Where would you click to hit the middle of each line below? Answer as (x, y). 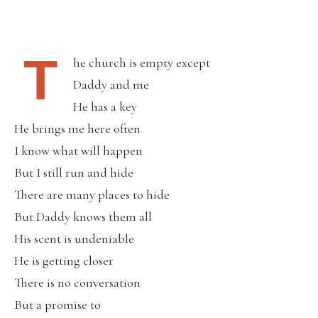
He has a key (105, 106)
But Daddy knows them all (83, 216)
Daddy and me (111, 84)
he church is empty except (142, 62)
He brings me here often (77, 128)
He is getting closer (64, 260)
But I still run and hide (74, 172)
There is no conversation (77, 282)
